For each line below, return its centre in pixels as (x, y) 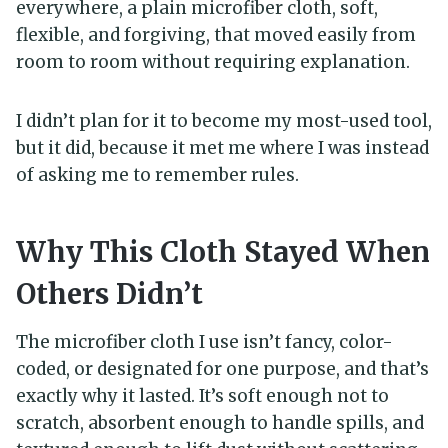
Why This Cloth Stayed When (223, 252)
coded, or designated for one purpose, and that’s (222, 369)
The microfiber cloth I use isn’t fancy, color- (204, 342)
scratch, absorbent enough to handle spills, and (220, 423)
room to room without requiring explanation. (213, 62)
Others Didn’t (109, 294)
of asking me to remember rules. (157, 175)
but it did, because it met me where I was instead (222, 148)
